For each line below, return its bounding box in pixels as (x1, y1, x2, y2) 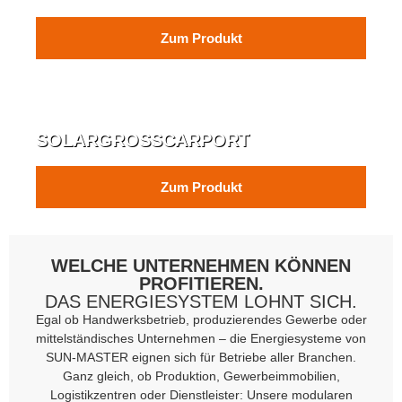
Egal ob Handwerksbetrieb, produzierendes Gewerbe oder (35, 312, 367, 328)
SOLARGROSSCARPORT (36, 129, 239, 150)
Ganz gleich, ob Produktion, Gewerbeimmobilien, (62, 369, 340, 384)
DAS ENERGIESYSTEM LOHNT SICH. (45, 292, 357, 312)
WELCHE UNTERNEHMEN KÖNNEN (51, 256, 351, 276)
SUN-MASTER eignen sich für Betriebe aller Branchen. (46, 350, 356, 365)
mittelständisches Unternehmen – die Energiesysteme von (36, 331, 366, 346)
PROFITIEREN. (138, 274, 264, 294)
